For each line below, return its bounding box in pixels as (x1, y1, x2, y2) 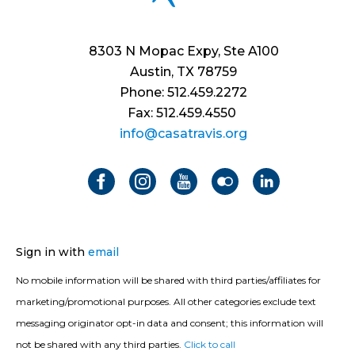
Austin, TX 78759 (130, 64, 237, 80)
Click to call (184, 338, 235, 351)
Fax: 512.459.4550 (128, 105, 239, 121)
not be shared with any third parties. (16, 338, 184, 351)
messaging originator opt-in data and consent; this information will (16, 317, 323, 330)
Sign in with (16, 245, 88, 260)
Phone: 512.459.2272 (120, 85, 247, 101)
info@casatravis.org (120, 126, 247, 142)
